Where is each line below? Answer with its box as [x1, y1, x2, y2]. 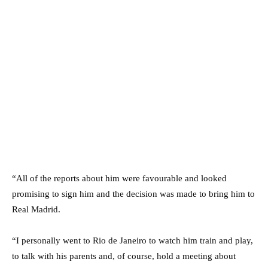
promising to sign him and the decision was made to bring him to [12, 188, 255, 199]
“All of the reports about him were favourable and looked [12, 173, 227, 183]
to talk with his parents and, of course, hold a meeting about [12, 251, 236, 261]
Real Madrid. [12, 204, 60, 214]
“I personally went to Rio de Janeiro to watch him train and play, [12, 235, 253, 245]
